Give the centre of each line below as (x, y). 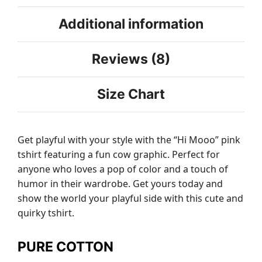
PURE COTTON (65, 247)
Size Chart (131, 94)
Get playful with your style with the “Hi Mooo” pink (129, 139)
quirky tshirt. (46, 213)
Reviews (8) (131, 59)
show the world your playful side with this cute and (130, 198)
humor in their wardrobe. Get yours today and (120, 183)
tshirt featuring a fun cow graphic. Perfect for (119, 154)
